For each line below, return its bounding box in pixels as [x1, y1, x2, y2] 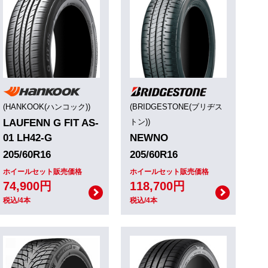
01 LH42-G [3, 132, 52, 144]
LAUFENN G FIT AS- [3, 117, 99, 129]
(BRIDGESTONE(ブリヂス [130, 102, 223, 111]
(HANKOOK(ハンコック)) [3, 102, 90, 111]
